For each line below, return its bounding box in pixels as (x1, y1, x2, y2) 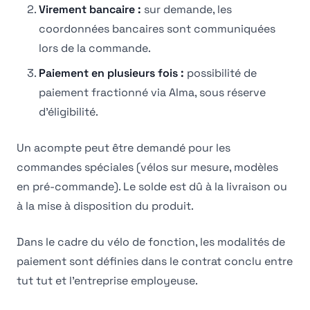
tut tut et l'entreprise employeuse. (17, 273, 198, 288)
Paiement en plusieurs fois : (39, 66, 184, 80)
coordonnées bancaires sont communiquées (39, 21, 275, 36)
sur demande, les (144, 2, 232, 17)
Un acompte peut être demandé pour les (17, 140, 230, 155)
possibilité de (187, 66, 257, 80)
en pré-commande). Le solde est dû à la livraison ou (17, 179, 287, 194)
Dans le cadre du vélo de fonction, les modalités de (17, 235, 285, 249)
